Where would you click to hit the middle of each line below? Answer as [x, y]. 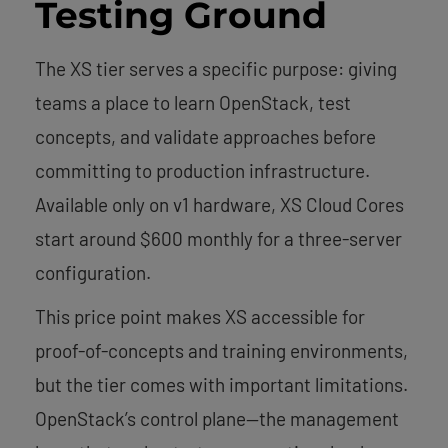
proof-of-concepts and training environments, [221, 350]
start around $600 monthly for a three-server [218, 238]
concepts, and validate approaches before [205, 136]
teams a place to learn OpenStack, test [193, 102]
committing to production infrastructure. [202, 170]
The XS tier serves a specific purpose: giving [216, 68]
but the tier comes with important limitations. [221, 384]
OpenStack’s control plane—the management [217, 418]
